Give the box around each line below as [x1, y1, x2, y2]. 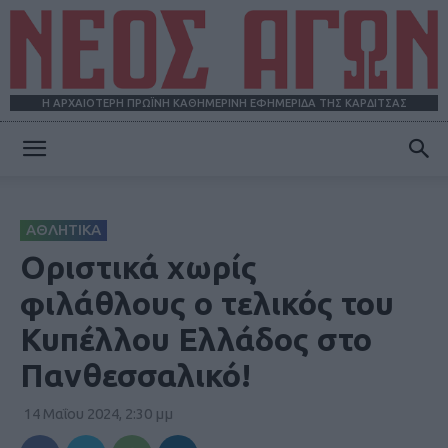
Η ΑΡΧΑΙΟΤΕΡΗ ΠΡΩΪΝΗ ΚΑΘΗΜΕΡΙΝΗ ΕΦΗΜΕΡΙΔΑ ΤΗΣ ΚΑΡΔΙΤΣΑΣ [41, 97, 407, 110]
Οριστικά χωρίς [20, 249, 257, 286]
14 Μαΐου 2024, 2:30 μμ [24, 405, 173, 423]
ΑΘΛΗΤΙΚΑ [26, 221, 101, 239]
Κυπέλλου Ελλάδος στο [20, 321, 372, 358]
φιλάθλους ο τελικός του [20, 285, 394, 322]
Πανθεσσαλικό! [20, 357, 251, 394]
